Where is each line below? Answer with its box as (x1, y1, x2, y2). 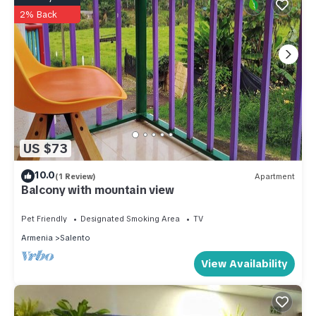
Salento (60, 233, 90, 243)
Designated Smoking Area (80, 214, 180, 224)
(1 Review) (55, 171, 96, 181)
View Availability (201, 257, 288, 272)
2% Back (20, 8, 57, 21)
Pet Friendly (21, 214, 67, 224)
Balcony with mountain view (21, 183, 174, 198)
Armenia (21, 233, 53, 243)
